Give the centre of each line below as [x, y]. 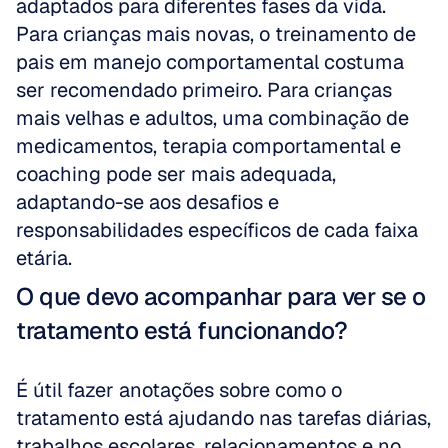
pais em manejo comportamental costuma [210, 62]
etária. [44, 258]
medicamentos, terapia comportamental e [208, 146]
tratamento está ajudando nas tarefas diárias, [223, 418]
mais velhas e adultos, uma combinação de [212, 118]
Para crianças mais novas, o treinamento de [216, 34]
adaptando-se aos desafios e [147, 202]
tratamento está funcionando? [181, 330]
